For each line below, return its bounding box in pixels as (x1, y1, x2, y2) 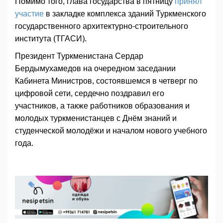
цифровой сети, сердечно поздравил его (15, 89, 164, 98)
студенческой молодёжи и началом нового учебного (15, 126, 207, 135)
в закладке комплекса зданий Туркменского (44, 9, 206, 18)
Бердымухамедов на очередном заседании (15, 64, 176, 73)
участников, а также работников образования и (15, 101, 190, 110)
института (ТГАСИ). (15, 34, 89, 43)
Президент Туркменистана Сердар (15, 51, 143, 60)
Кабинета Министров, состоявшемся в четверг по (15, 76, 198, 85)
